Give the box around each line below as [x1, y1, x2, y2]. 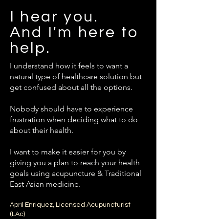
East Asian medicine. [10, 179, 81, 189]
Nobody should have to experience [10, 104, 133, 113]
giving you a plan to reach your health [10, 158, 140, 167]
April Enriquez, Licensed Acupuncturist [10, 201, 131, 208]
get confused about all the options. [10, 83, 132, 92]
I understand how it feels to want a [10, 61, 128, 70]
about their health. [10, 126, 73, 135]
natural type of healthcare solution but [10, 72, 142, 81]
